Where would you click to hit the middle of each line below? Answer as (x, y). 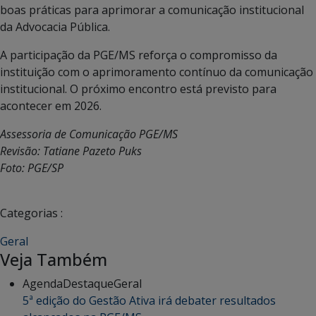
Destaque (88, 283)
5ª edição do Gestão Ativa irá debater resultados (149, 300)
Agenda (43, 283)
